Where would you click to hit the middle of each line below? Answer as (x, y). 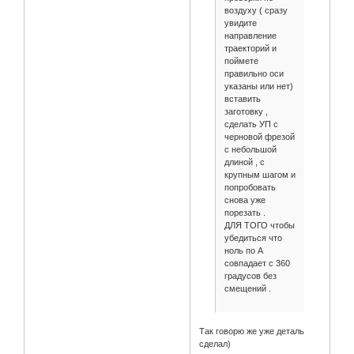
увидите (240, 23)
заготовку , (246, 111)
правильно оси (254, 73)
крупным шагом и (260, 174)
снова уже (245, 200)
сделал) (215, 344)
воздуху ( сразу (256, 10)
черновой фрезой (259, 136)
